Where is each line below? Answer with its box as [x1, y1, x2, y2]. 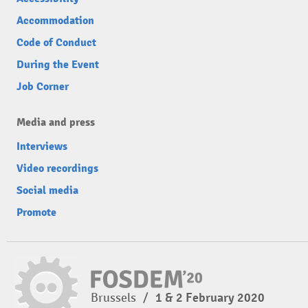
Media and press [16, 115, 95, 129]
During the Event [16, 58, 99, 71]
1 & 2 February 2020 [155, 290, 265, 305]
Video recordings [16, 162, 98, 175]
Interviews [16, 140, 67, 153]
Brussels [91, 290, 139, 305]
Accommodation [16, 14, 94, 27]
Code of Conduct [16, 36, 96, 49]
